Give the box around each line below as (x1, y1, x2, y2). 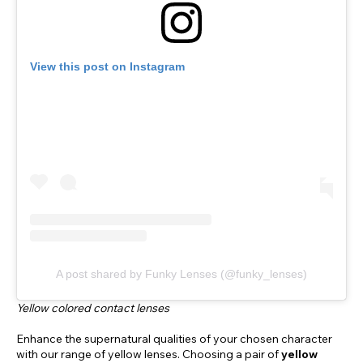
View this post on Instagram (30, 59, 185, 73)
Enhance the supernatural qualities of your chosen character (16, 331, 332, 347)
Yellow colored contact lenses (16, 301, 169, 316)
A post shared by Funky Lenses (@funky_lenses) (56, 267, 307, 281)
